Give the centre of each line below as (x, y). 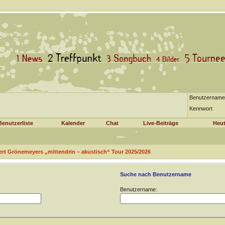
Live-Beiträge (161, 123)
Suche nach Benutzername (155, 174)
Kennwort (201, 108)
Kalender (73, 123)
